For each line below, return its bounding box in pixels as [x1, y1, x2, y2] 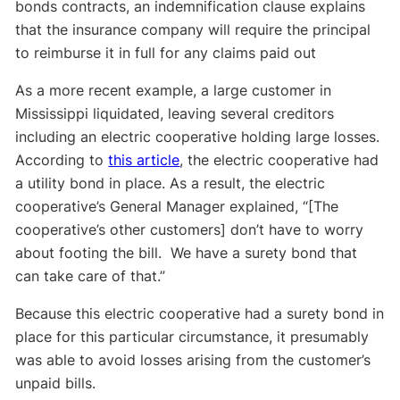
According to [15, 151, 109, 170]
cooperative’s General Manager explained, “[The [15, 197, 339, 216]
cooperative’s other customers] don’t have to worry [15, 221, 364, 239]
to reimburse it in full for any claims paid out [15, 44, 317, 62]
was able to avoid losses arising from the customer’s [15, 351, 371, 370]
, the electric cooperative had [179, 151, 379, 170]
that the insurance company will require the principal [15, 21, 371, 39]
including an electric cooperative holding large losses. [15, 128, 380, 146]
